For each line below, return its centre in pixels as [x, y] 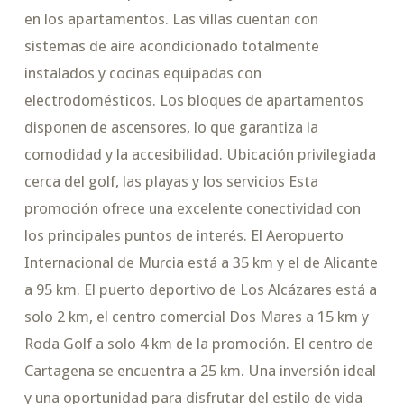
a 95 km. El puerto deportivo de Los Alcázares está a [200, 290]
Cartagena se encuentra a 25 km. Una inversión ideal [200, 371]
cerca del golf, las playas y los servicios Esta [171, 182]
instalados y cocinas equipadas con [142, 73]
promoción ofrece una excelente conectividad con [192, 209]
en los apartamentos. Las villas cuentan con [171, 19]
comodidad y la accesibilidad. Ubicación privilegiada [200, 155]
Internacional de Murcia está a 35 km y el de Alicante [201, 263]
